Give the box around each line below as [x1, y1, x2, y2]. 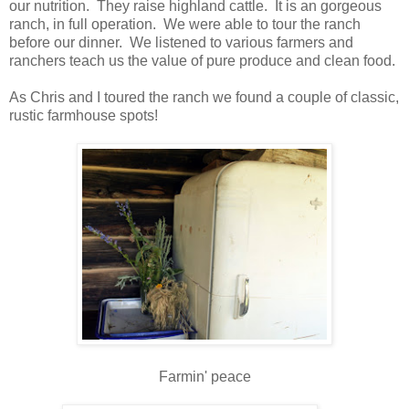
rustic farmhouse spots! [9, 107, 158, 123]
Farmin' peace [158, 368, 251, 384]
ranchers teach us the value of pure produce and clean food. [9, 52, 395, 68]
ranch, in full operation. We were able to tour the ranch [9, 16, 361, 32]
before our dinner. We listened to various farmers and [9, 34, 353, 50]
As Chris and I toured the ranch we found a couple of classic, [9, 89, 399, 105]
